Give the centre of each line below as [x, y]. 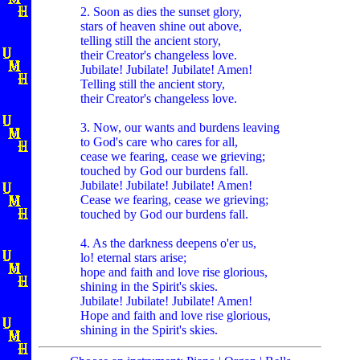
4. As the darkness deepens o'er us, [168, 243]
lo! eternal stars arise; [133, 257]
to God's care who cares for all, [159, 141]
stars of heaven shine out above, [161, 26]
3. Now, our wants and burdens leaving [180, 127]
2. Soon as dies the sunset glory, [161, 11]
